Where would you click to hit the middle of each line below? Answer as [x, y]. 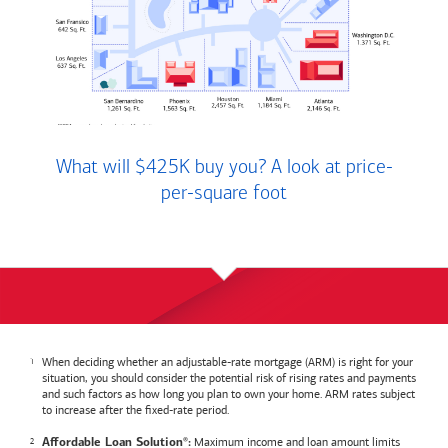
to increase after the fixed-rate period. [135, 409]
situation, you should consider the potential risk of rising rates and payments [229, 377]
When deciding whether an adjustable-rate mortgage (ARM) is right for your [227, 361]
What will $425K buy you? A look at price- [224, 167]
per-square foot [224, 193]
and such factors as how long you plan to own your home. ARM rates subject [228, 393]
